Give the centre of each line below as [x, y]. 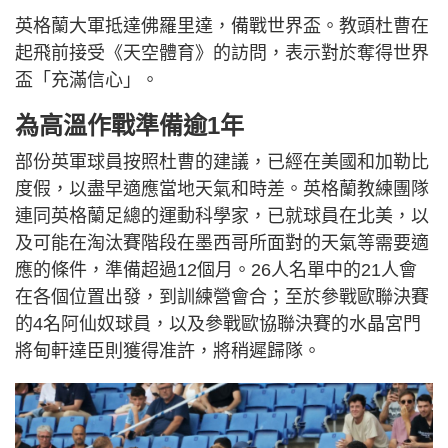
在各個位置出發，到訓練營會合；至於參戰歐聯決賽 [222, 297]
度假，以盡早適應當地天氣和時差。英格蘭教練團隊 [222, 189]
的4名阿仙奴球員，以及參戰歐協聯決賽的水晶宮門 [218, 324]
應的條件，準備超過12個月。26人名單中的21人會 [216, 270]
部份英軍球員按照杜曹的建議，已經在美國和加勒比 [222, 162]
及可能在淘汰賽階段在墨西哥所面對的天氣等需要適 [222, 243]
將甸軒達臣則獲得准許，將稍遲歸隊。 [168, 351]
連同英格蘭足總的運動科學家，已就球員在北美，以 [222, 216]
